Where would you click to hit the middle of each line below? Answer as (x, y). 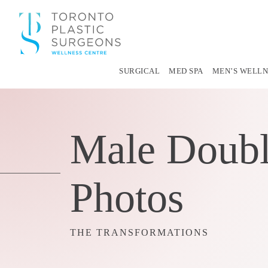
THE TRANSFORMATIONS (139, 232)
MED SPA (186, 71)
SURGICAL (140, 71)
